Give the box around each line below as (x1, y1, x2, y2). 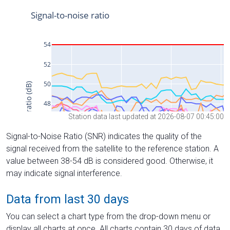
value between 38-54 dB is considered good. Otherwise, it (6, 156, 213, 166)
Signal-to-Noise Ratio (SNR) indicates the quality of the (6, 131, 202, 141)
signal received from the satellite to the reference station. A (6, 143, 219, 154)
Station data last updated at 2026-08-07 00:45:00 (68, 112, 224, 121)
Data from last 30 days (6, 191, 129, 206)
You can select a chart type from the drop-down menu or (6, 211, 210, 221)
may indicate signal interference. (6, 168, 122, 178)
